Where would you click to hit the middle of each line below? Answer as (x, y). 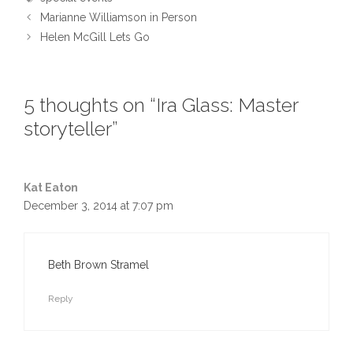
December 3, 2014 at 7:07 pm (98, 206)
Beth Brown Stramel (98, 265)
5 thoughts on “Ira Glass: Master (161, 105)
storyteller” (71, 128)
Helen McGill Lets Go (95, 37)
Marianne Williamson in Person (119, 17)
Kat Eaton (51, 188)
